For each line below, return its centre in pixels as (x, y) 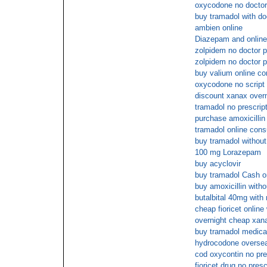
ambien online (219, 28)
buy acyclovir (218, 164)
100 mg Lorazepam (228, 152)
